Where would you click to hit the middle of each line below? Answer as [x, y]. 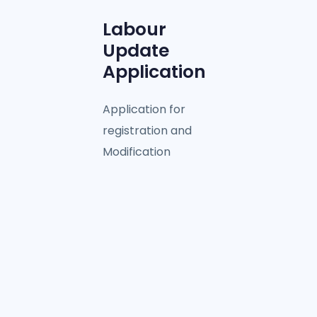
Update [136, 51]
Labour [134, 30]
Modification [137, 152]
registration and [147, 131]
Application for [144, 110]
